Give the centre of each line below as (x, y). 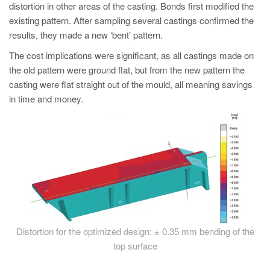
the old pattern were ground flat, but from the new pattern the (127, 70)
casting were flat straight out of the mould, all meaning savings (131, 84)
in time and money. (46, 99)
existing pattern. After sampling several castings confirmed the (131, 20)
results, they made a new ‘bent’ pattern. (86, 35)
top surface (135, 246)
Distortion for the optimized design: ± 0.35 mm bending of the (135, 231)
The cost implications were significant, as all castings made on (131, 55)
